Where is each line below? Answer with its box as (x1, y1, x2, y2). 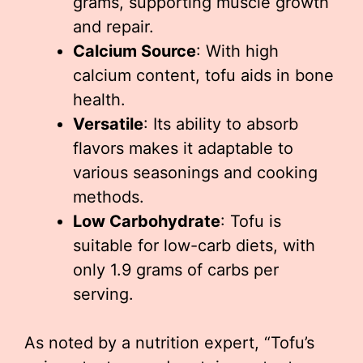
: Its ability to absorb (143, 114, 298, 135)
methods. (73, 187, 144, 207)
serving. (73, 284, 134, 305)
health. (73, 90, 126, 110)
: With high (196, 41, 279, 62)
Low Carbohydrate (73, 211, 220, 232)
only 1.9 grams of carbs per (73, 260, 279, 280)
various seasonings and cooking (73, 163, 318, 183)
